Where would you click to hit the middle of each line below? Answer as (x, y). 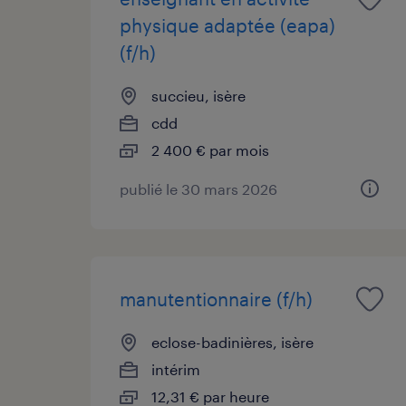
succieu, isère (198, 95)
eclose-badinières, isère (232, 342)
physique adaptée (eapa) (227, 25)
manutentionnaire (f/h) (216, 299)
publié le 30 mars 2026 (198, 188)
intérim (176, 369)
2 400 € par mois (210, 150)
